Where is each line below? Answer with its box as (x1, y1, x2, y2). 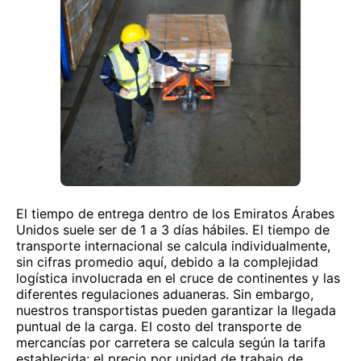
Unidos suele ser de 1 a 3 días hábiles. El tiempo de (16, 222, 330, 238)
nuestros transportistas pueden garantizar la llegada (16, 302, 336, 318)
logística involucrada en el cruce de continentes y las (16, 270, 340, 286)
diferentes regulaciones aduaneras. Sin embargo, (16, 286, 313, 302)
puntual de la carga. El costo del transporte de (16, 318, 301, 334)
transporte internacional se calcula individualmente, (16, 238, 330, 254)
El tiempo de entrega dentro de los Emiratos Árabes (16, 205, 334, 222)
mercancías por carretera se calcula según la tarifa (16, 334, 326, 351)
